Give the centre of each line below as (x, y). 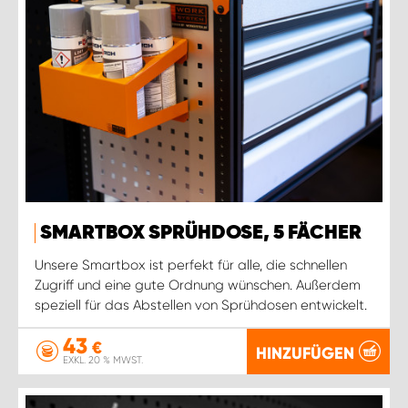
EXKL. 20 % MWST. (103, 360)
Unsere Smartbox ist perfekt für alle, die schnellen (191, 265)
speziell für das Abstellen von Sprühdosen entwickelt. (201, 305)
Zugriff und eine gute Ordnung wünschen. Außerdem (198, 285)
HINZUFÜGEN (305, 353)
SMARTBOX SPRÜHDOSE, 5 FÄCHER (201, 233)
